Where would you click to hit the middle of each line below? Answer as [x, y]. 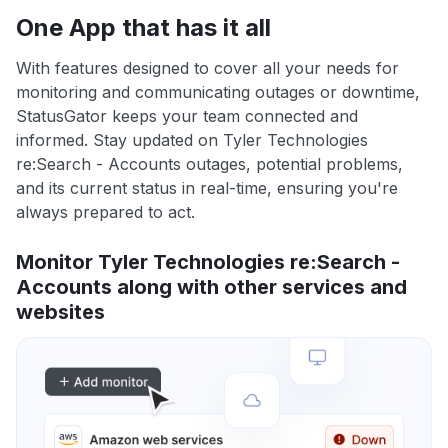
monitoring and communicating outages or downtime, [218, 92]
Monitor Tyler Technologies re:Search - [208, 262]
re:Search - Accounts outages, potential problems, [209, 164]
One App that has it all [143, 28]
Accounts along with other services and [211, 287]
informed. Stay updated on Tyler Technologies [192, 140]
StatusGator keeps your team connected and [187, 116]
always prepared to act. [105, 212]
